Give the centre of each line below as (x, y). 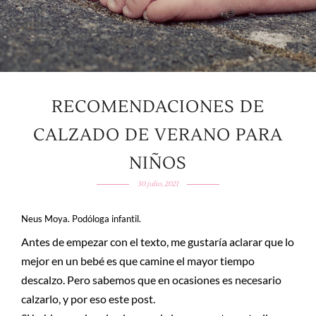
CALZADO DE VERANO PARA (158, 135)
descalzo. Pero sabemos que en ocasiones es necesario (151, 280)
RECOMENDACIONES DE (158, 107)
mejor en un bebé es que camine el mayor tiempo (138, 261)
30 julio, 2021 (158, 184)
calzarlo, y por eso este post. (88, 299)
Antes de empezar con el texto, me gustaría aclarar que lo (158, 242)
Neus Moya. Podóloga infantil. (81, 219)
